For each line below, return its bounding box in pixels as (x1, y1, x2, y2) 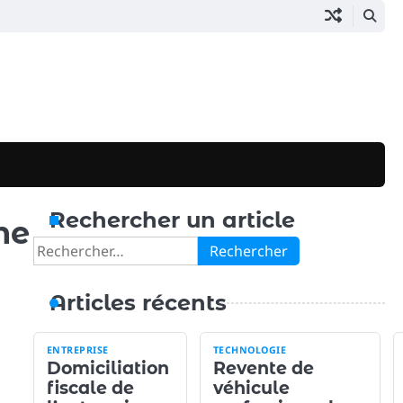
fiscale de (46, 378, 134, 399)
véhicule (212, 378, 290, 399)
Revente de (212, 358, 314, 379)
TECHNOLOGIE (212, 344, 287, 356)
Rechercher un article (49, 207, 295, 233)
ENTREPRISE (46, 344, 109, 356)
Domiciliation (46, 358, 169, 379)
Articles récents (49, 290, 227, 316)
